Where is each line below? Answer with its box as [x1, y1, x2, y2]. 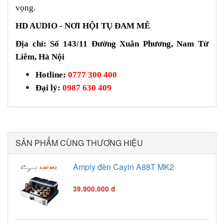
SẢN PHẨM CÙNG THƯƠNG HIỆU [15, 137, 143, 149]
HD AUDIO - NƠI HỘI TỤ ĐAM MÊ [15, 21, 152, 31]
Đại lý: [35, 83, 62, 93]
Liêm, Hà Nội [15, 52, 66, 62]
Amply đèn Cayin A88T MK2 [73, 161, 174, 173]
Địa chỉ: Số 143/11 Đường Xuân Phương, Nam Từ [15, 39, 208, 49]
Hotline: [35, 70, 68, 80]
